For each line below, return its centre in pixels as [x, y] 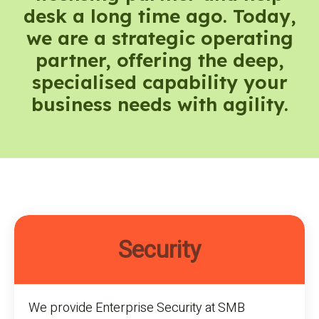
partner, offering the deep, [159, 61]
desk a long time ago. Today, [159, 16]
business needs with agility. [159, 105]
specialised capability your [159, 83]
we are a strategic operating [159, 38]
